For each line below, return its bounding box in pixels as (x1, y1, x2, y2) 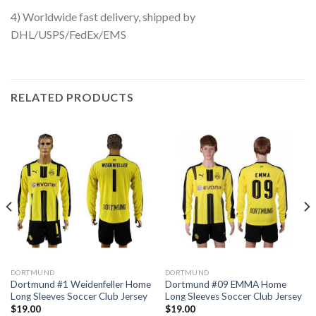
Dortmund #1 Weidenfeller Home (10, 278, 151, 290)
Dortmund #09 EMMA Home (164, 278, 286, 290)
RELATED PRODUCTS (11, 90, 134, 104)
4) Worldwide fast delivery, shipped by (11, 10, 195, 24)
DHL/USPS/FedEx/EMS (11, 28, 126, 42)
